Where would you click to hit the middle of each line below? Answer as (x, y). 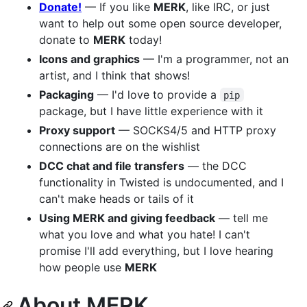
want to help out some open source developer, (160, 23)
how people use (82, 267)
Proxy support (77, 130)
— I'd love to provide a (157, 94)
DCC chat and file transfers (112, 165)
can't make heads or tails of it (116, 198)
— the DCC (216, 165)
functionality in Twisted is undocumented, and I (161, 182)
